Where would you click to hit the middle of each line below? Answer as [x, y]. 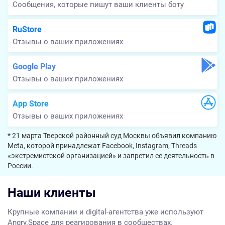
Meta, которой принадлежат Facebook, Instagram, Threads [102, 146]
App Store [31, 104]
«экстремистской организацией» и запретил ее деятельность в [111, 156]
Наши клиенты [52, 193]
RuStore [27, 30]
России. [20, 166]
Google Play [34, 67]
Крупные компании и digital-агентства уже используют [105, 212]
